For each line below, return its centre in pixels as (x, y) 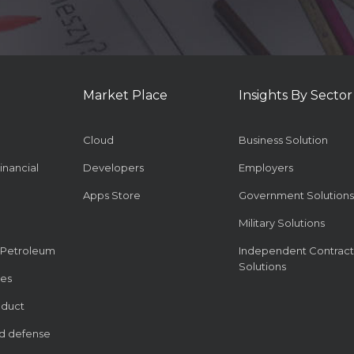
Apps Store (111, 196)
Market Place (125, 96)
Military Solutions (281, 223)
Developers (113, 168)
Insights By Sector (295, 96)
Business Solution (283, 140)
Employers (265, 168)
